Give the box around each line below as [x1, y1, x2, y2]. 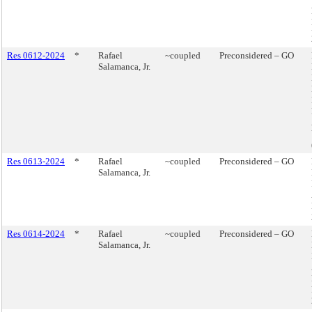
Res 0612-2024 [7, 50, 65, 61]
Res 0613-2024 [7, 156, 65, 166]
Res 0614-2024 [7, 228, 65, 239]
